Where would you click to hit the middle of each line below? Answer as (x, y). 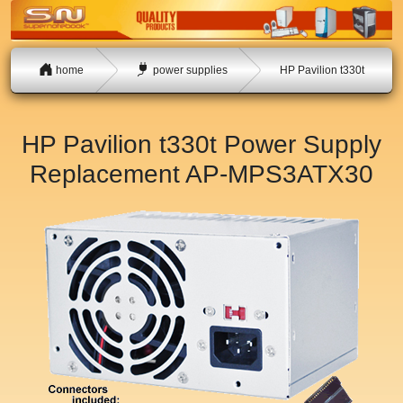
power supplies (189, 70)
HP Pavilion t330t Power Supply (201, 145)
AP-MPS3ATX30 (279, 175)
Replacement (107, 175)
